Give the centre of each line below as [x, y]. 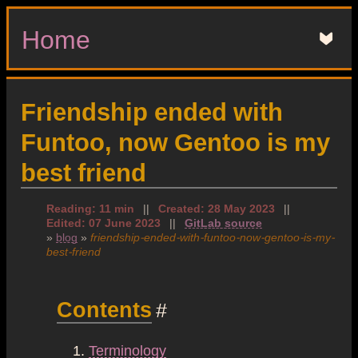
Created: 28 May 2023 [217, 207]
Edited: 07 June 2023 [103, 222]
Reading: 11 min [90, 207]
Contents [104, 308]
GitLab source [223, 222]
